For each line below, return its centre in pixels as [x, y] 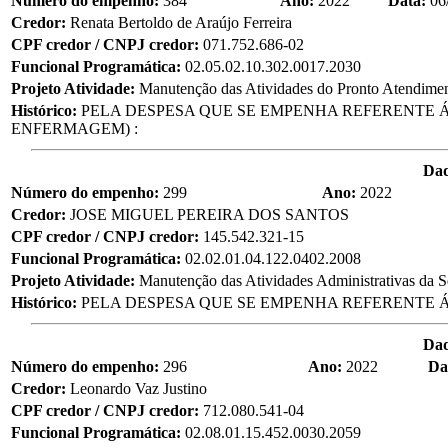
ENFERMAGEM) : [74, 128]
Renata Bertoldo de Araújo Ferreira [181, 22]
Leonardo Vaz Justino [138, 388]
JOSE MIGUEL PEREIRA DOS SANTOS [209, 214]
